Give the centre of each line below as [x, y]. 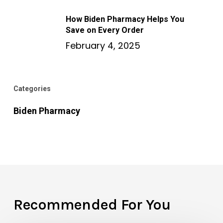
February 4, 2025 [103, 46]
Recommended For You [92, 205]
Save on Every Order [105, 30]
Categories [32, 89]
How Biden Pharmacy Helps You [125, 19]
